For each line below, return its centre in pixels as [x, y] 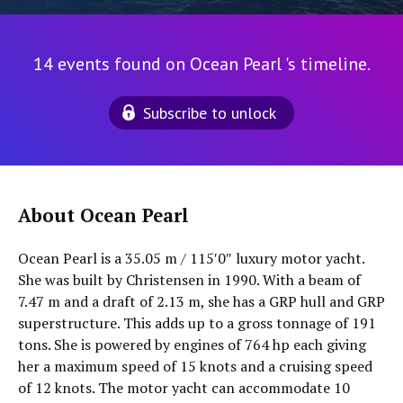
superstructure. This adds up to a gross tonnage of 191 [197, 323]
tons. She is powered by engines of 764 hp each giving [192, 345]
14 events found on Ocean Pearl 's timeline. [201, 64]
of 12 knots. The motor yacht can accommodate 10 [184, 388]
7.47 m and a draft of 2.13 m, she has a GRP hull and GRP [201, 301]
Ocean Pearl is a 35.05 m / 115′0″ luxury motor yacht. [191, 258]
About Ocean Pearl [103, 215]
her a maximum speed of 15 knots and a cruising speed [195, 366]
